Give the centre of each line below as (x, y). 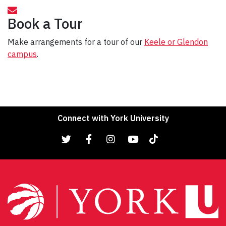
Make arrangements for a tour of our (76, 42)
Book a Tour (45, 23)
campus (22, 54)
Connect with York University (113, 118)
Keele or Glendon (176, 42)
